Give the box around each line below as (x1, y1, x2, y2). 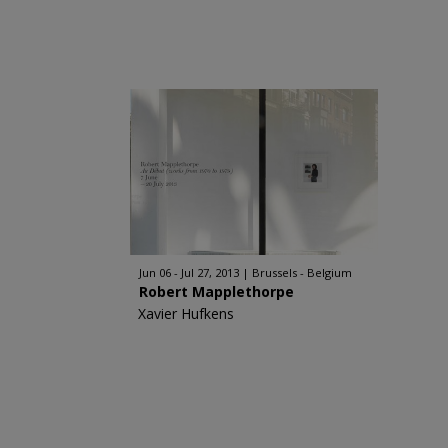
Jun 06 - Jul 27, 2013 (138, 265, 239, 280)
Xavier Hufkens (137, 304, 234, 323)
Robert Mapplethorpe (138, 282, 294, 301)
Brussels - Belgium (251, 265, 352, 280)
